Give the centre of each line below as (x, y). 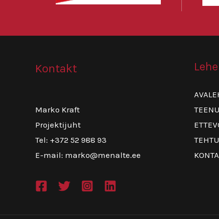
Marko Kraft (57, 110)
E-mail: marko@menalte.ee (88, 155)
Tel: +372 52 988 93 (71, 140)
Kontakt (56, 68)
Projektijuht (58, 125)
